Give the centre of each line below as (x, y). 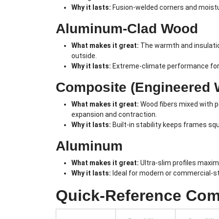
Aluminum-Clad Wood (127, 29)
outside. (84, 56)
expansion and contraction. (114, 115)
